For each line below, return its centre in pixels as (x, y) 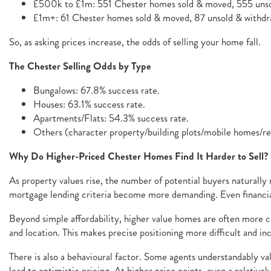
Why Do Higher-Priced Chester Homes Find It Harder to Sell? (139, 156)
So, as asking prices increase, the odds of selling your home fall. (135, 42)
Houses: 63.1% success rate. (89, 104)
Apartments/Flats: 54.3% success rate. (111, 118)
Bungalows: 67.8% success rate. (96, 90)
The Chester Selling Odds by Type (81, 66)
